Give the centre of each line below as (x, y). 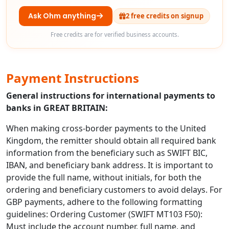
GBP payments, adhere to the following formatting (104, 202)
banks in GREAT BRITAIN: (57, 108)
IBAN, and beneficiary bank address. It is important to (110, 165)
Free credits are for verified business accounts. (114, 34)
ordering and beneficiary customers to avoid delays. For (114, 189)
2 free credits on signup (165, 16)
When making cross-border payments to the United (106, 128)
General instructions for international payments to (111, 95)
